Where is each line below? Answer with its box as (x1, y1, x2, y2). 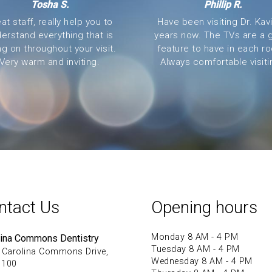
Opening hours (151, 197, 257, 217)
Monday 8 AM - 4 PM (151, 232, 238, 242)
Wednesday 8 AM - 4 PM (151, 256, 253, 267)
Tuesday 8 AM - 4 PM (151, 244, 240, 254)
